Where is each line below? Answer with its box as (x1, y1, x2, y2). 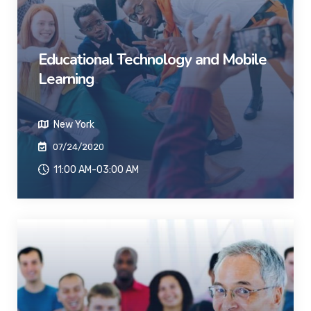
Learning (38, 68, 94, 90)
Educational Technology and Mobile (38, 49, 267, 70)
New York (51, 118, 94, 131)
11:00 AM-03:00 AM (51, 163, 139, 176)
